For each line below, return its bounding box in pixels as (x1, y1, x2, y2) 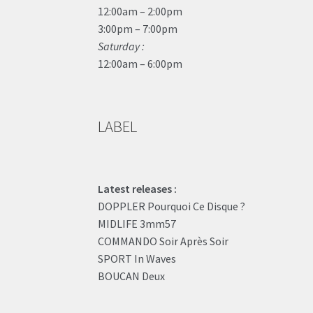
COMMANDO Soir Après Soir (98, 234, 229, 249)
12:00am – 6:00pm (98, 56, 183, 71)
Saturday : (98, 38, 145, 53)
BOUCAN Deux (98, 269, 166, 284)
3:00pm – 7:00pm (98, 21, 178, 36)
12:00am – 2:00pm (98, 3, 183, 18)
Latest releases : (98, 182, 177, 196)
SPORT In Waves (98, 252, 177, 266)
